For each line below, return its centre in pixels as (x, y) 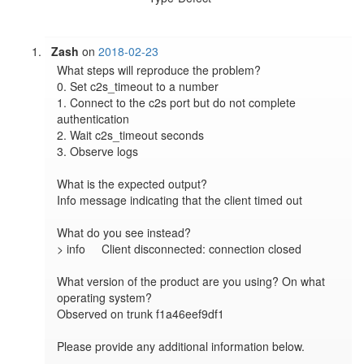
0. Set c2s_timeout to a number (138, 87)
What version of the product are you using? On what (191, 282)
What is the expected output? (132, 184)
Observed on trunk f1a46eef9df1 (141, 314)
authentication (93, 119)
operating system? (105, 298)
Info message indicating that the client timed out (180, 200)
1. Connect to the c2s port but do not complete (177, 103)
